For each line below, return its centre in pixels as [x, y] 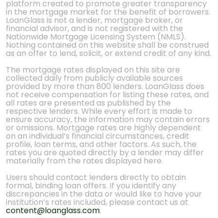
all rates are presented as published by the [88, 103]
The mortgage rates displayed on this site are [93, 70]
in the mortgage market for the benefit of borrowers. [108, 12]
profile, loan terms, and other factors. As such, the [101, 144]
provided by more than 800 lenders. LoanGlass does [105, 86]
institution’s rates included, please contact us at [97, 202]
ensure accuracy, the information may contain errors [108, 119]
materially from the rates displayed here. [84, 161]
